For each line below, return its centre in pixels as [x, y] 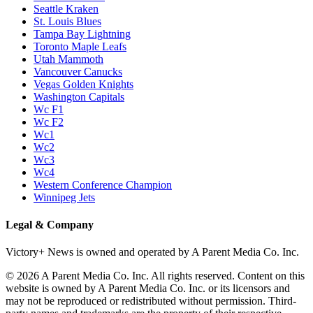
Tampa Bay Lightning [82, 34]
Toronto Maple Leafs [80, 46]
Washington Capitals [79, 96]
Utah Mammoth [68, 59]
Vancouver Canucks [78, 71]
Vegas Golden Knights [83, 84]
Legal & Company [50, 224]
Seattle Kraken [66, 8]
